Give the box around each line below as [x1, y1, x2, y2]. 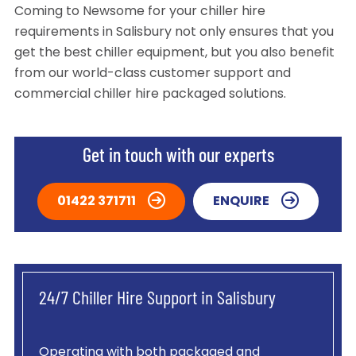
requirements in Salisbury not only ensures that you [14, 26, 334, 40]
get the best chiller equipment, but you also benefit [14, 47, 335, 60]
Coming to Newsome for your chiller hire [14, 6, 265, 19]
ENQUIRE [213, 195, 269, 208]
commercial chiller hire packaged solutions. [14, 88, 286, 102]
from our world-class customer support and [14, 68, 291, 81]
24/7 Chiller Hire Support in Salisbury [38, 290, 276, 310]
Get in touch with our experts [82, 148, 274, 168]
